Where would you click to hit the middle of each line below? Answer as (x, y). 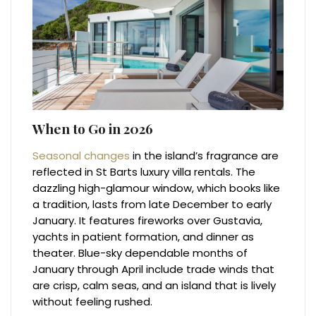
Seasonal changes (81, 156)
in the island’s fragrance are (205, 156)
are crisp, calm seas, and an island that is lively (154, 286)
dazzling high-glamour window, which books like (157, 188)
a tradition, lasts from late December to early (152, 205)
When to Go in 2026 (93, 129)
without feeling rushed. (93, 302)
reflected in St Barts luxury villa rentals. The (144, 172)
